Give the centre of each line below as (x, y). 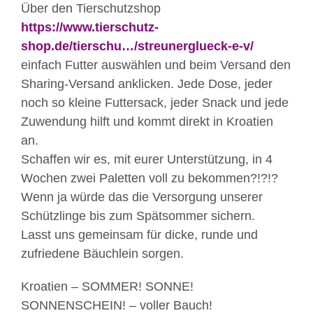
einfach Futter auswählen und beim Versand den (156, 65)
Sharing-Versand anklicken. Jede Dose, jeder (147, 84)
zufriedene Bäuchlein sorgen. (102, 254)
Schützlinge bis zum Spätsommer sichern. (138, 216)
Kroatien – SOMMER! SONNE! (107, 287)
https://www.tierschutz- (90, 28)
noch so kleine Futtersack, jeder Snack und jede (155, 103)
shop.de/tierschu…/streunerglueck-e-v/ (137, 46)
